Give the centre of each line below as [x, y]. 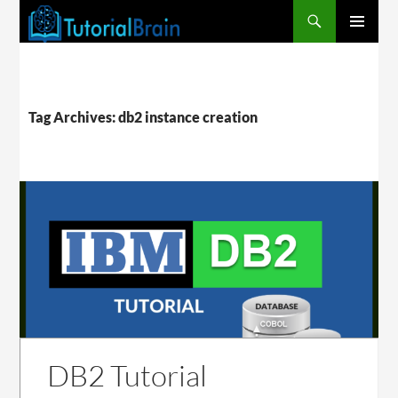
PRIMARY [360, 49]
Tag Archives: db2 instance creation [143, 117]
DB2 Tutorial [127, 375]
